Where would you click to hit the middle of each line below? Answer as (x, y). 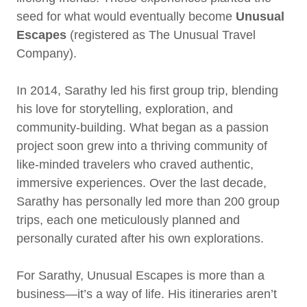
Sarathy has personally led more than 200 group (148, 201)
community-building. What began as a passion (143, 127)
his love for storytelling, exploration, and (125, 109)
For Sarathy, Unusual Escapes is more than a (140, 275)
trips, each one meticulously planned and (128, 220)
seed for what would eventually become (126, 16)
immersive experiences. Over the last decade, (142, 183)
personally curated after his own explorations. (140, 238)
